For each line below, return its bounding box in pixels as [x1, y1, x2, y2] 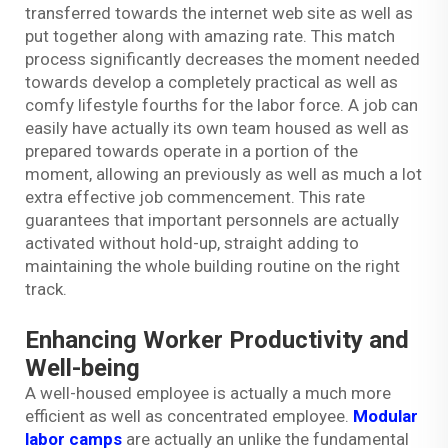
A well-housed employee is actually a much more [25, 382, 391, 403]
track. [25, 278, 67, 299]
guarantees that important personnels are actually [25, 209, 399, 230]
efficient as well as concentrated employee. [25, 405, 353, 426]
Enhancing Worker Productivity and [25, 325, 409, 354]
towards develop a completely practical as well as [25, 71, 398, 92]
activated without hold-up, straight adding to [25, 232, 359, 253]
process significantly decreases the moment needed [25, 48, 420, 69]
